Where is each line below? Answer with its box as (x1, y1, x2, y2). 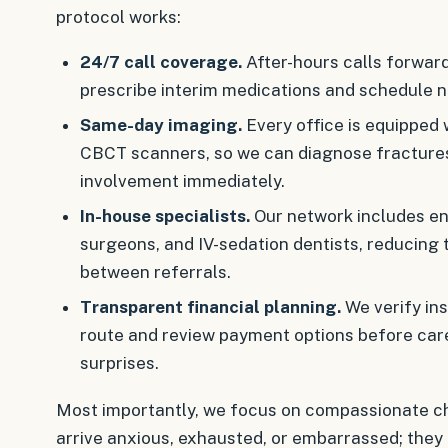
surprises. (79, 352, 159, 373)
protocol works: (56, 7, 181, 28)
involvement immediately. (79, 171, 285, 192)
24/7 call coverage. (79, 52, 242, 73)
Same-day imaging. (79, 115, 242, 136)
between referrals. (79, 262, 231, 283)
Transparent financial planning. (79, 296, 341, 317)
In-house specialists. (79, 206, 250, 227)
